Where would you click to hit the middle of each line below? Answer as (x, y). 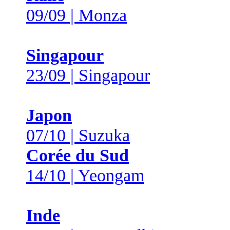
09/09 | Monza (76, 15)
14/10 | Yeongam (85, 175)
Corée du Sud (78, 155)
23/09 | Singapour (88, 75)
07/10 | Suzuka (78, 135)
